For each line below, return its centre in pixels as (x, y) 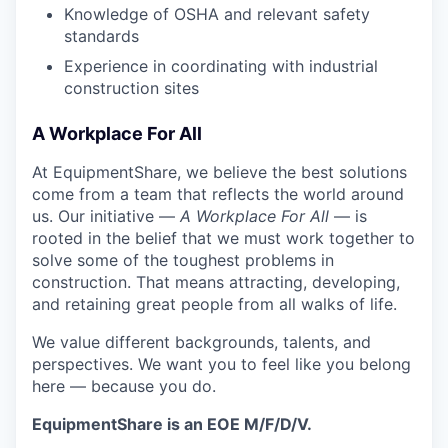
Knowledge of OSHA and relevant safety (217, 14)
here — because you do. (124, 386)
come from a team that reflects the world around (218, 194)
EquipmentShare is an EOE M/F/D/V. (172, 424)
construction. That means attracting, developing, (216, 282)
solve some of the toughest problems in (183, 260)
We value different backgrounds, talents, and (201, 342)
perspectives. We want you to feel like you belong (221, 364)
